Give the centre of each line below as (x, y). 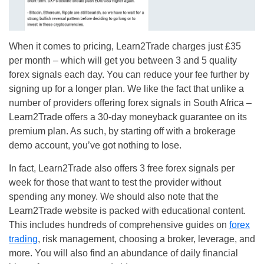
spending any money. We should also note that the (114, 197)
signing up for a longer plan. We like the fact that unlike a (126, 89)
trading (23, 239)
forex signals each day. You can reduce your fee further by (129, 75)
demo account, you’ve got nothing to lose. (95, 146)
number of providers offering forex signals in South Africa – (130, 103)
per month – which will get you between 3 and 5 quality (123, 61)
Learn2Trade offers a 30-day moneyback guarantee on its (128, 117)
